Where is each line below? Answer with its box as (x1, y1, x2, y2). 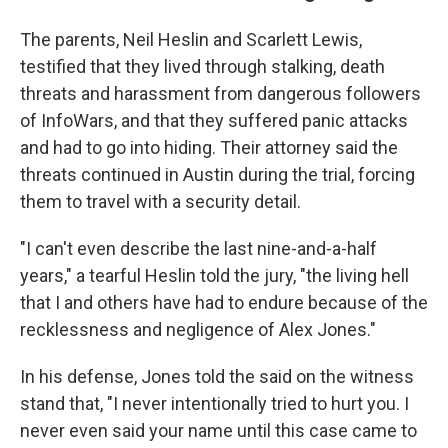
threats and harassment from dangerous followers (20, 83, 421, 104)
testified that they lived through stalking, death (20, 56, 385, 77)
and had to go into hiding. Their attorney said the (20, 137, 398, 158)
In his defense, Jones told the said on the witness (20, 366, 414, 387)
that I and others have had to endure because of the (20, 292, 428, 313)
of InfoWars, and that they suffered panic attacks (20, 110, 408, 131)
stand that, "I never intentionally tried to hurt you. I (20, 393, 409, 414)
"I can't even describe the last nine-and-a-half (20, 238, 377, 259)
